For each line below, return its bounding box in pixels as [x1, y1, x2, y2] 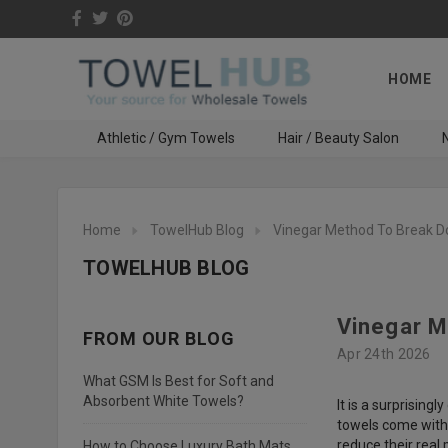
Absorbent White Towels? [83, 393, 244, 409]
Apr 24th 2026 [337, 346, 431, 362]
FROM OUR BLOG [83, 328, 235, 349]
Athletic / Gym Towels [96, 130, 235, 146]
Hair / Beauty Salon [277, 130, 399, 146]
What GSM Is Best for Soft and [83, 373, 274, 389]
